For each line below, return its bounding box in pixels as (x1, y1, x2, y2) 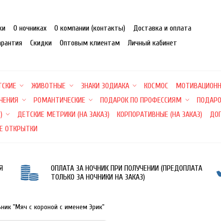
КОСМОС (144, 81, 169, 90)
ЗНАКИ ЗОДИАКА (80, 81, 129, 90)
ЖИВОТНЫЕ (31, 81, 66, 90)
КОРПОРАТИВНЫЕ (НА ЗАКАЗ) (117, 110, 203, 119)
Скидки (30, 38, 52, 47)
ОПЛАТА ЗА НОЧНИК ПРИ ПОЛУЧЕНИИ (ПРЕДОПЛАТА (51, 164, 203, 173)
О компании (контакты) (54, 24, 125, 33)
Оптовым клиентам (59, 38, 120, 47)
